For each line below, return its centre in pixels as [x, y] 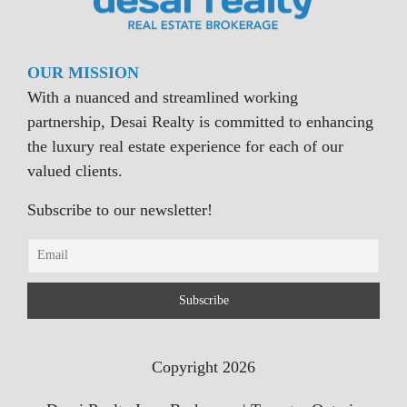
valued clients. [75, 170]
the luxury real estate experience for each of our [185, 146]
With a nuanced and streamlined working [163, 97]
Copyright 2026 [203, 367]
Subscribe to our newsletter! [120, 209]
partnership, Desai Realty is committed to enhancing [200, 121]
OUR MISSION [83, 72]
